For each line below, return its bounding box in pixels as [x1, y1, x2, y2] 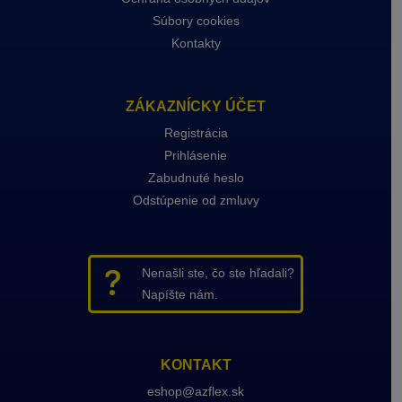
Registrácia [163, 125, 228, 140]
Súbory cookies [152, 13, 240, 28]
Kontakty [170, 35, 221, 50]
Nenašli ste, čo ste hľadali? [141, 265, 294, 280]
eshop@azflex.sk [147, 383, 244, 398]
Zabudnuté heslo [147, 170, 244, 185]
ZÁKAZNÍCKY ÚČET [126, 98, 266, 114]
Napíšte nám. [141, 286, 218, 301]
